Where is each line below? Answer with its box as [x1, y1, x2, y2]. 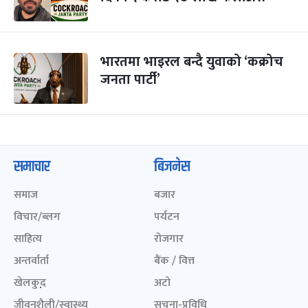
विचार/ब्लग [14, 208, 60, 226]
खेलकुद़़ [14, 274, 46, 292]
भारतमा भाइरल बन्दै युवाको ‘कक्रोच [100, 50, 283, 74]
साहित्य [14, 230, 42, 248]
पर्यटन [154, 208, 179, 226]
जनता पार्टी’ [100, 68, 160, 91]
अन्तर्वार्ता [14, 252, 49, 270]
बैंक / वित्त [154, 252, 195, 270]
